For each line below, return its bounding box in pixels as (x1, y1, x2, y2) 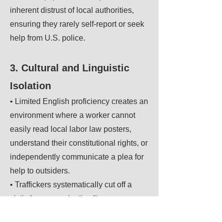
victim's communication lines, (10, 194, 112, 203)
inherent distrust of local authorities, (10, 6, 134, 14)
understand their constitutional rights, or (10, 139, 148, 147)
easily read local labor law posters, (10, 125, 131, 133)
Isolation (10, 80, 51, 91)
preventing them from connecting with (10, 208, 141, 217)
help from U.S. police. (10, 34, 85, 42)
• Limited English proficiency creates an (10, 97, 148, 106)
